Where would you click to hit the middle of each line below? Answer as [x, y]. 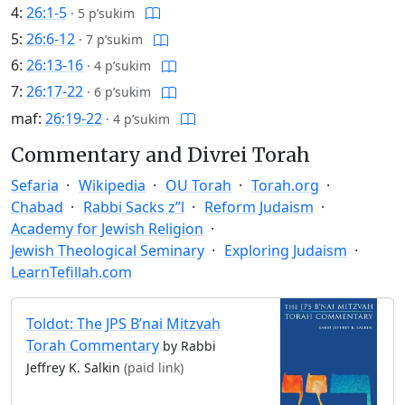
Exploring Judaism [286, 250]
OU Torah [198, 185]
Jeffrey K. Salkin [75, 367]
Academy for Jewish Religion [107, 228]
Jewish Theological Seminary [108, 250]
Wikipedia [112, 185]
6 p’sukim [122, 92]
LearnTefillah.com [71, 272]
